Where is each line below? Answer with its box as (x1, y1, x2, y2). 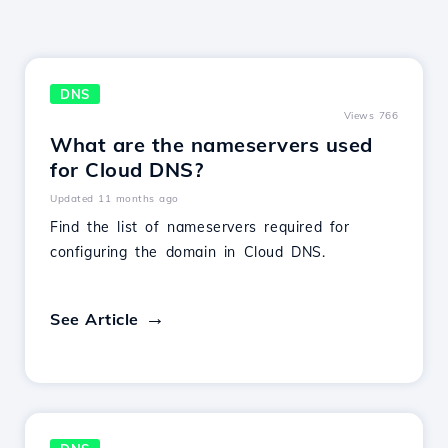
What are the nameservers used (50, 132, 373, 157)
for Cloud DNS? (50, 157, 203, 182)
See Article (50, 309, 139, 329)
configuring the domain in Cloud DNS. (50, 243, 326, 261)
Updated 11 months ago (50, 192, 179, 205)
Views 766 (343, 109, 398, 122)
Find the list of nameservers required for (50, 218, 350, 236)
